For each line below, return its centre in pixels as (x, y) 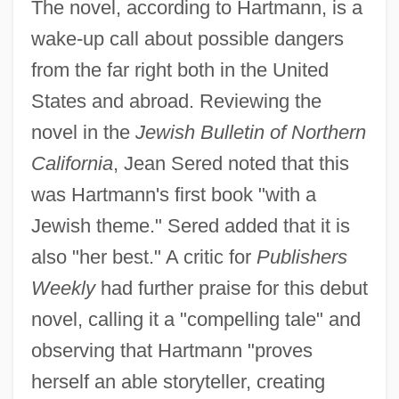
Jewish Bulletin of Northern (250, 133)
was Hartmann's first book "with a (173, 195)
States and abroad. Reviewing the (176, 102)
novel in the (83, 133)
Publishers (301, 257)
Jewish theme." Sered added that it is (190, 226)
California (72, 164)
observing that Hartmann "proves (171, 351)
